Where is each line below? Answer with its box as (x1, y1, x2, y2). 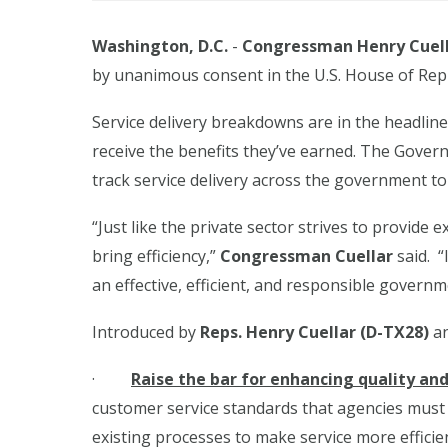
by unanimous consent (92, 63, 263, 86)
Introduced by (92, 320, 200, 343)
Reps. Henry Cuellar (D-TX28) (200, 320, 429, 343)
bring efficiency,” (92, 244, 220, 267)
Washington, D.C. (92, 34, 232, 57)
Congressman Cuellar (220, 244, 393, 267)
